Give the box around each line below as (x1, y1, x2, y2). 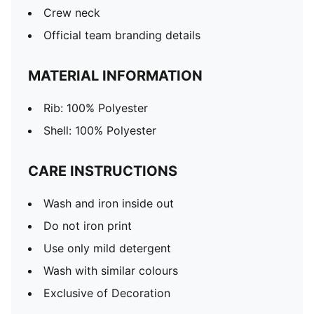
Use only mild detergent (43, 241, 171, 255)
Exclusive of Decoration (43, 286, 170, 300)
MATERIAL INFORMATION (28, 67, 203, 84)
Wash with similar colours (43, 264, 178, 278)
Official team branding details (43, 28, 200, 42)
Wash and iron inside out (43, 196, 174, 210)
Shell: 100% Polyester (43, 123, 156, 137)
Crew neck (43, 6, 100, 20)
